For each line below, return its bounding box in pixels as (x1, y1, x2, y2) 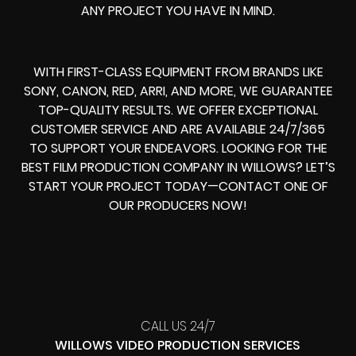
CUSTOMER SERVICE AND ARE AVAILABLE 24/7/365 (31, 119, 325, 138)
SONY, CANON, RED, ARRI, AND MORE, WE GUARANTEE (23, 81, 333, 100)
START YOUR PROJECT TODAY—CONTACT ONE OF (28, 176, 328, 195)
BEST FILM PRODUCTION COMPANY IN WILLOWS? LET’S (21, 157, 335, 176)
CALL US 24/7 (140, 316, 215, 335)
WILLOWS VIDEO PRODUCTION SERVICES (55, 335, 301, 354)
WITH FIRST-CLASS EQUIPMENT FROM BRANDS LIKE (33, 62, 323, 81)
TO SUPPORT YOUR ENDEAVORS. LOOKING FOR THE (29, 138, 327, 157)
